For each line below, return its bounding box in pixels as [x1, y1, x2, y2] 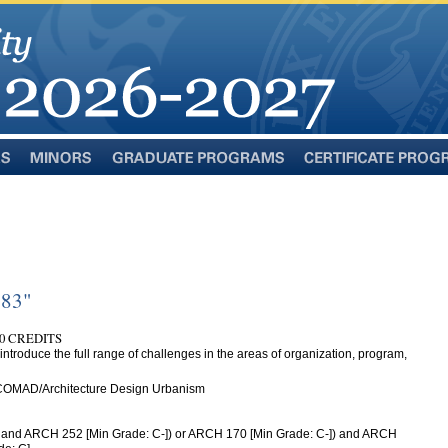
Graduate [110, 164, 161, 178]
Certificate [302, 164, 357, 178]
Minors [28, 164, 65, 178]
